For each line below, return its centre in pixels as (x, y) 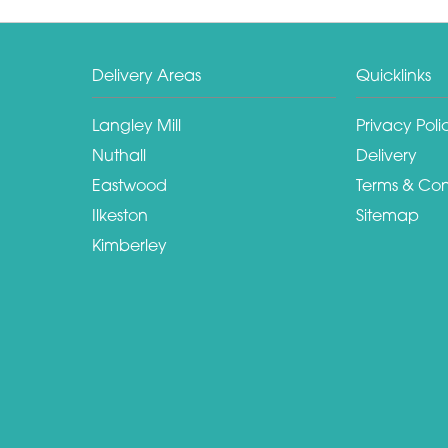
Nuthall (119, 154)
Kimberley (129, 244)
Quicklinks (393, 74)
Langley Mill (136, 124)
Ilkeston (120, 214)
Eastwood (129, 184)
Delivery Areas (146, 74)
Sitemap (387, 214)
